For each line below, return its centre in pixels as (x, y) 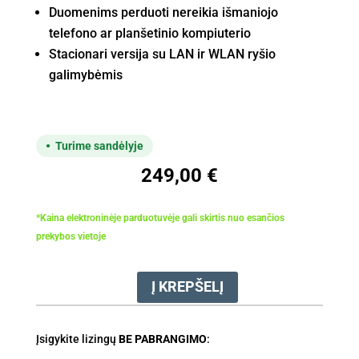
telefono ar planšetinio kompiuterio (149, 33)
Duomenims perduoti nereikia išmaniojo (163, 12)
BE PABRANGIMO (162, 339)
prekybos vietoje (71, 236)
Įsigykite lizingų (77, 339)
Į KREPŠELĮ (187, 287)
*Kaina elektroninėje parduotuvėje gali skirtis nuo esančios (160, 218)
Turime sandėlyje (99, 145)
